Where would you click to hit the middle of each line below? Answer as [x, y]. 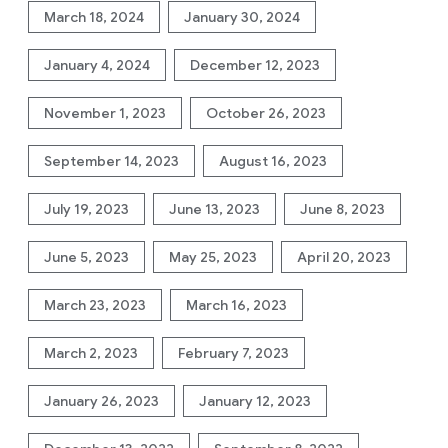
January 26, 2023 [101, 401]
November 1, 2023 [105, 113]
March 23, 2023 [95, 305]
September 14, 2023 [111, 161]
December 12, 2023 [255, 65]
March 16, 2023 [236, 305]
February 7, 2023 [233, 353]
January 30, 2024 [242, 17]
